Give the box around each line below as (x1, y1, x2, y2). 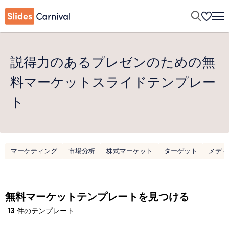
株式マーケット (106, 146, 153, 156)
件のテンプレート (15, 205, 74, 216)
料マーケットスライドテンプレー (10, 73, 216, 91)
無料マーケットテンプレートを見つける (5, 190, 189, 204)
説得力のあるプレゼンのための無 (10, 53, 215, 72)
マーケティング (11, 146, 57, 156)
